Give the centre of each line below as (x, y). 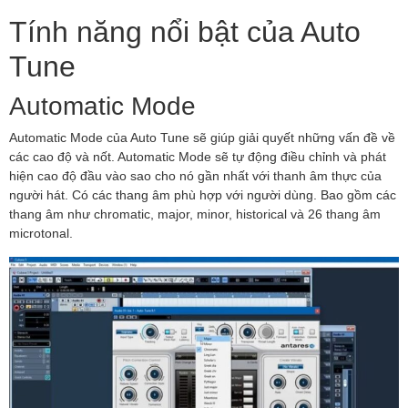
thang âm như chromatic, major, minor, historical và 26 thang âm (195, 214)
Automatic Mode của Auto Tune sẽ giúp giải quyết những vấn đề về (202, 138)
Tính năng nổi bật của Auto (185, 31)
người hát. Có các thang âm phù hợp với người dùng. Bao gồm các (203, 195)
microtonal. (41, 233)
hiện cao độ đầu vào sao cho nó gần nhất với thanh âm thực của (195, 176)
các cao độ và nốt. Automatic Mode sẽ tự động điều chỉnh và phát (198, 157)
